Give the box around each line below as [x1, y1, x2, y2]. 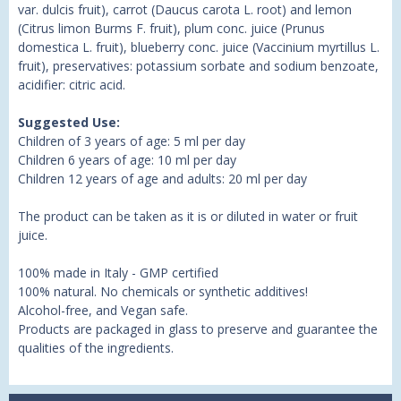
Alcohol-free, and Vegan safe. [18, 302, 188, 320]
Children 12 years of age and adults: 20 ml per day [18, 170, 307, 188]
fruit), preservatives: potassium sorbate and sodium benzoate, [18, 57, 379, 75]
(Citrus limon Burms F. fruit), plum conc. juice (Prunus [18, 20, 325, 38]
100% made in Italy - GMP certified [18, 264, 218, 282]
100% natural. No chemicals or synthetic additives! [18, 283, 308, 301]
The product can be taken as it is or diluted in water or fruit [18, 208, 358, 226]
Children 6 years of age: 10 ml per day [18, 151, 236, 169]
